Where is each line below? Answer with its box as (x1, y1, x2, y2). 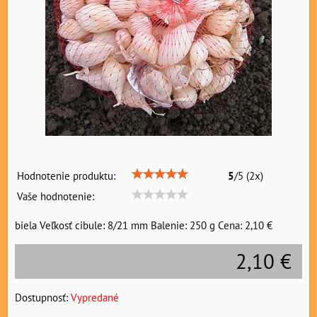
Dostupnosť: (15, 290, 71, 305)
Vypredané (71, 290, 119, 305)
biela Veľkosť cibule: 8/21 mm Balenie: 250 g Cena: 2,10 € (15, 218, 272, 233)
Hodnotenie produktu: (17, 168, 115, 183)
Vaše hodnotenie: (17, 189, 94, 204)
